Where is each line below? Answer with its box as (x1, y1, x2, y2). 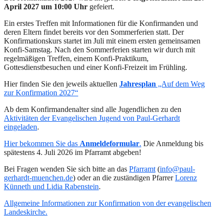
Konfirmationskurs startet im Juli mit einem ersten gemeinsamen (4, 36, 200, 45)
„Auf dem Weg (156, 79, 205, 88)
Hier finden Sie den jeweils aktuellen (4, 79, 119, 88)
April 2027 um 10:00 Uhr (4, 2, 88, 11)
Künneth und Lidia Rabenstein (4, 182, 99, 191)
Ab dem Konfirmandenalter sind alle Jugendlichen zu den (4, 105, 181, 113)
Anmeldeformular (80, 139, 139, 148)
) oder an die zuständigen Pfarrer (73, 173, 175, 182)
